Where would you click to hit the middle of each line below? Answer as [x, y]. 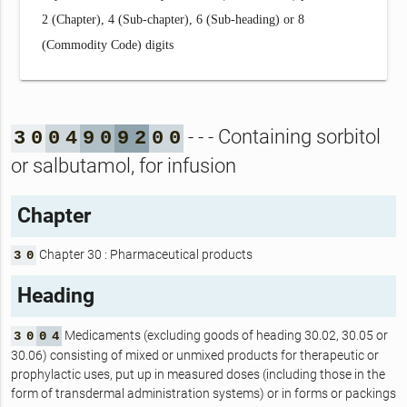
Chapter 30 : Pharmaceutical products [144, 254]
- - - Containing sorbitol [282, 137]
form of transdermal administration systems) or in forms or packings [203, 393]
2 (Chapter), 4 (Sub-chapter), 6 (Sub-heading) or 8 [174, 19]
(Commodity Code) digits [108, 45]
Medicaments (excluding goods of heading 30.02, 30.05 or [224, 335]
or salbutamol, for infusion [123, 166]
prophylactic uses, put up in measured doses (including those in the [198, 374]
